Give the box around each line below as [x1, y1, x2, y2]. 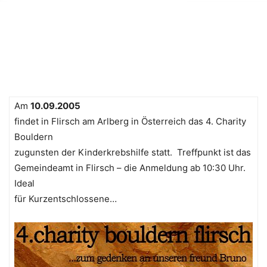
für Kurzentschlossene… [14, 193, 117, 204]
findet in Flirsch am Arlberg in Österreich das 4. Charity [14, 115, 246, 127]
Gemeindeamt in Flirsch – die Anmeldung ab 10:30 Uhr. [14, 162, 246, 173]
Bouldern [14, 131, 53, 142]
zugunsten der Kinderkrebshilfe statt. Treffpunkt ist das [14, 146, 251, 158]
